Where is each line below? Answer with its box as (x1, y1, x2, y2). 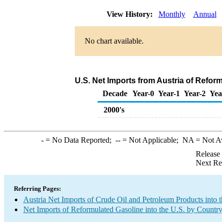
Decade (103, 89, 127, 98)
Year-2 (184, 89, 206, 98)
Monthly (158, 10, 185, 18)
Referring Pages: (14, 185, 61, 192)
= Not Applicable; (120, 136, 182, 144)
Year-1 (158, 89, 180, 98)
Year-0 (132, 89, 154, 98)
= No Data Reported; (43, 136, 115, 144)
